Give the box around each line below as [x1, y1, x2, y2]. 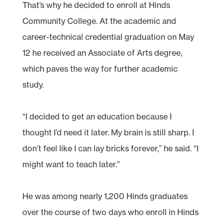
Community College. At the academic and [22, 15, 176, 26]
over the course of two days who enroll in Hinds [22, 207, 199, 217]
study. [22, 79, 44, 90]
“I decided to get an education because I [22, 111, 172, 121]
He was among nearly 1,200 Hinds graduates [22, 191, 188, 201]
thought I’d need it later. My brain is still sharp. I [22, 127, 194, 137]
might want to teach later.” [22, 159, 120, 169]
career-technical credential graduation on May [22, 31, 194, 42]
